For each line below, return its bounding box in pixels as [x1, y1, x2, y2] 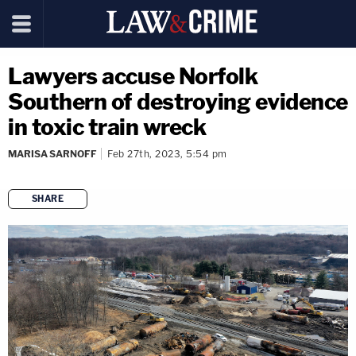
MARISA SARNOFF [8, 148, 97, 160]
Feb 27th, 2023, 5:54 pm [107, 148, 227, 160]
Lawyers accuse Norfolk [8, 63, 257, 90]
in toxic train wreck [8, 114, 206, 141]
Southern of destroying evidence [8, 88, 348, 115]
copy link [186, 218, 226, 231]
